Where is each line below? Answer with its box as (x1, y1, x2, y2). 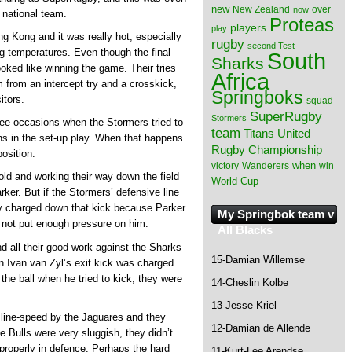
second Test (247, 41, 295, 50)
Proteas (269, 14, 334, 35)
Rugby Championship (211, 143, 322, 156)
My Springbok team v (218, 207, 334, 221)
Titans (244, 126, 274, 140)
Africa (211, 68, 269, 94)
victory (211, 160, 239, 171)
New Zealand (233, 4, 290, 15)
